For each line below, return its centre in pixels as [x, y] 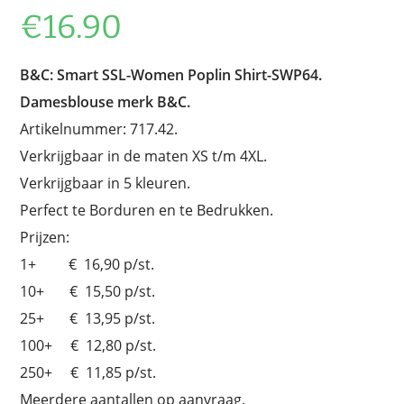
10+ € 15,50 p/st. [88, 291]
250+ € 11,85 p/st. [88, 372]
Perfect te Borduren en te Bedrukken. [147, 210]
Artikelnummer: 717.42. [99, 129]
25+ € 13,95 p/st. [88, 318]
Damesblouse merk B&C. [106, 101]
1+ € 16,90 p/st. [87, 264]
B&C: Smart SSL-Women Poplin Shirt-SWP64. [171, 74]
